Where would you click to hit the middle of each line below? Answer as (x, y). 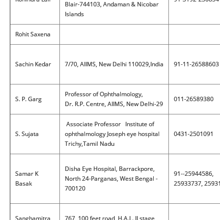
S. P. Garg (28, 99)
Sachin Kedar (33, 64)
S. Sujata (27, 134)
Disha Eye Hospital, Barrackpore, (110, 169)
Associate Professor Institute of (110, 124)
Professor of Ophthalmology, (104, 94)
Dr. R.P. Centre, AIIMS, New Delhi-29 (114, 104)
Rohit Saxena (33, 34)
